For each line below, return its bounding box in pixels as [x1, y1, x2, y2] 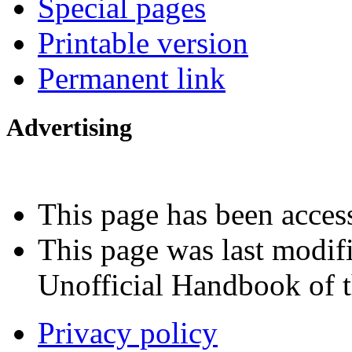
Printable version [38, 26, 248, 60]
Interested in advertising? [6, 159, 215, 183]
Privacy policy [38, 315, 218, 350]
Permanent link [38, 61, 225, 96]
